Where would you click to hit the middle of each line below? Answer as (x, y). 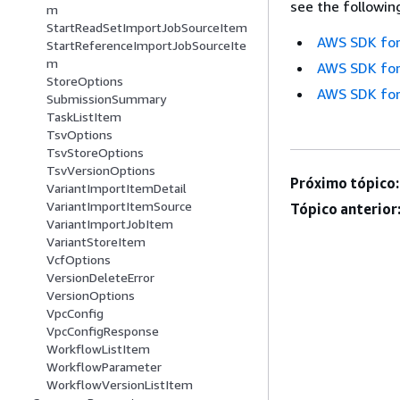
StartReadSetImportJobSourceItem (147, 28)
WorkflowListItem (98, 349)
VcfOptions (79, 260)
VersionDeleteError (100, 278)
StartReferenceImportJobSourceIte (146, 46)
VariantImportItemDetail (117, 188)
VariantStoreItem (96, 242)
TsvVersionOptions (101, 171)
